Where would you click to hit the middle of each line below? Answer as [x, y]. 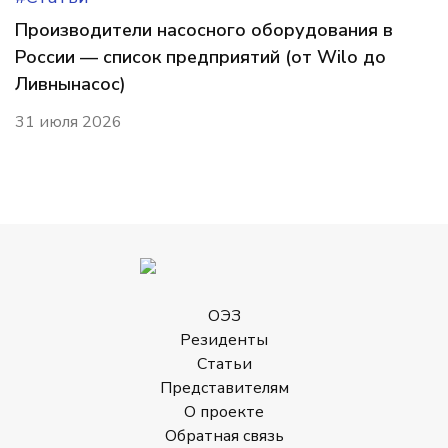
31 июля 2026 [68, 122]
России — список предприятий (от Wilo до [200, 57]
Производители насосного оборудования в [204, 30]
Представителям [224, 388]
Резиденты [224, 340]
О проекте [224, 412]
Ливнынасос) [70, 84]
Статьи [224, 364]
